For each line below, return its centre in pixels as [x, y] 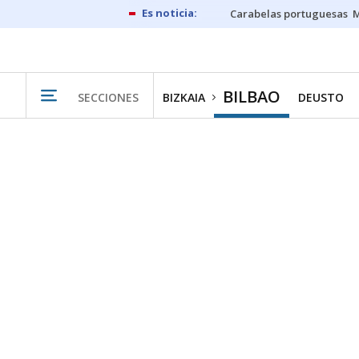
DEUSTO [321, 97]
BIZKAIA [184, 97]
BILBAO [252, 97]
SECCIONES [108, 97]
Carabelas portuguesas [289, 14]
